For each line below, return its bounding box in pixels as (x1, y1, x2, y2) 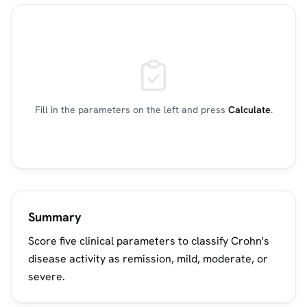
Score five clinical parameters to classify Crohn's (28, 234, 269, 248)
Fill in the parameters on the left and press (34, 103, 228, 116)
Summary (28, 209, 82, 225)
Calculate (228, 103, 271, 116)
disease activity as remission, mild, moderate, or (28, 251, 268, 266)
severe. (28, 269, 65, 284)
